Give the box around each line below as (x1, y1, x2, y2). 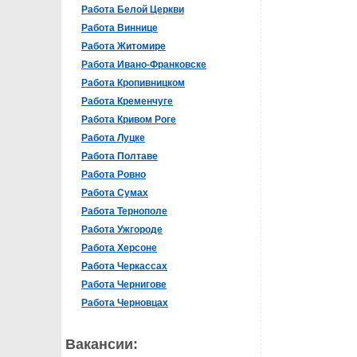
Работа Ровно (81, 169, 146, 180)
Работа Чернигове (81, 279, 167, 290)
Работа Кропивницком (81, 77, 185, 88)
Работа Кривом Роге (81, 114, 176, 125)
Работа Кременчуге (81, 96, 173, 107)
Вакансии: (65, 336, 138, 352)
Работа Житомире (81, 41, 166, 52)
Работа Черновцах (81, 297, 168, 308)
